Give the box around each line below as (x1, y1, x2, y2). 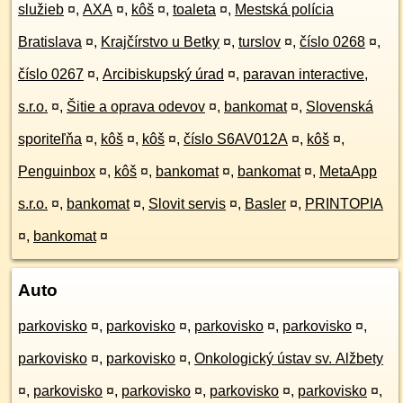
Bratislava (18, 34, 82, 49)
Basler (245, 196, 286, 211)
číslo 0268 (300, 34, 365, 49)
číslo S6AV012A (184, 131, 288, 147)
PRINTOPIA (305, 196, 383, 211)
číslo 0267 (18, 67, 84, 82)
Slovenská (306, 99, 373, 114)
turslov (238, 34, 281, 49)
